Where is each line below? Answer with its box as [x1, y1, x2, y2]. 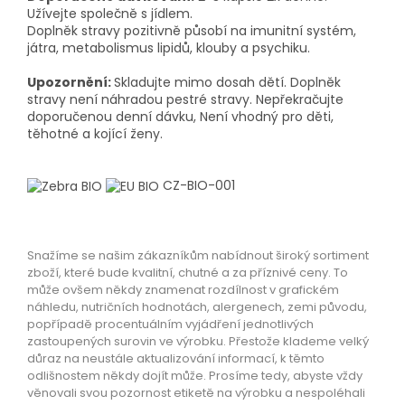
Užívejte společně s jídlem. [27, 4, 193, 23]
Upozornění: [27, 72, 114, 91]
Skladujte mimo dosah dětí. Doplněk [114, 72, 341, 91]
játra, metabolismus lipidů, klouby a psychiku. [27, 38, 310, 57]
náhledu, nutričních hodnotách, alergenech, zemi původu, [27, 297, 367, 316]
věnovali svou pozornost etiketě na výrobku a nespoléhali [27, 383, 365, 401]
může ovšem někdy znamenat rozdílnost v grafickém [27, 280, 339, 298]
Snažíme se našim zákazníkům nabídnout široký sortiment [27, 246, 369, 264]
